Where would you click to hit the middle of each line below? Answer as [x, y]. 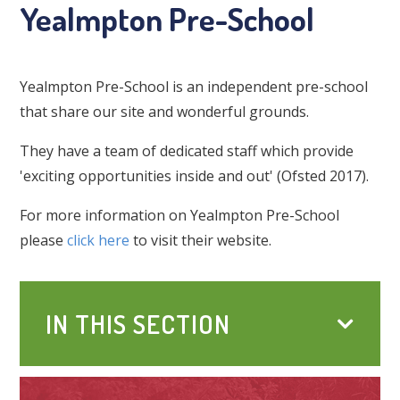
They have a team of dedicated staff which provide [187, 151]
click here [99, 241]
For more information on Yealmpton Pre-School [180, 216]
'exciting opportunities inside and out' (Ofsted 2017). [195, 176]
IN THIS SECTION [138, 324]
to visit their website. [201, 241]
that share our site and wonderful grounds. [165, 112]
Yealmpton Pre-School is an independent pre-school [194, 87]
